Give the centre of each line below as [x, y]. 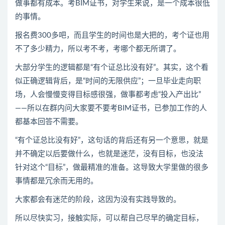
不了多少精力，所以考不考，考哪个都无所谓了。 [98, 49]
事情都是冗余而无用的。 [57, 181]
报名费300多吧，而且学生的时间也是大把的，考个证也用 [112, 35]
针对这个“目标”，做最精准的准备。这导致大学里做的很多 [112, 167]
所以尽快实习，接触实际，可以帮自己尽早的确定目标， [109, 218]
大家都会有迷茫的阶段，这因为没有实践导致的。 [98, 200]
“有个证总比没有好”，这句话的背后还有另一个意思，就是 [112, 140]
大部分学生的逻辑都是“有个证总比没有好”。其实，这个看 [112, 68]
